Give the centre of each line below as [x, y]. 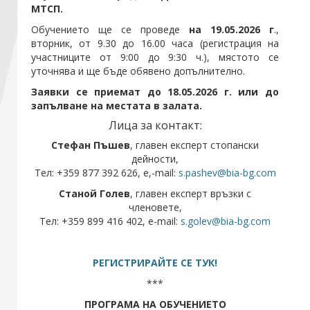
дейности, [155, 159]
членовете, [155, 207]
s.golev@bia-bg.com [226, 221]
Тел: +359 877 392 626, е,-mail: [106, 173]
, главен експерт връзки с [191, 193]
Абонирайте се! [254, 74]
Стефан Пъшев [91, 145]
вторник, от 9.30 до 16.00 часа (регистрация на [155, 43]
